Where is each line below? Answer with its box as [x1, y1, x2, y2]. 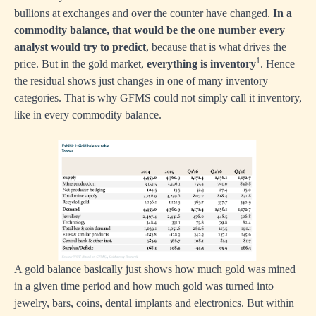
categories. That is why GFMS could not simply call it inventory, [14, 92, 302, 104]
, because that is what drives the [146, 41, 286, 53]
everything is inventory [147, 58, 256, 70]
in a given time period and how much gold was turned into [14, 279, 274, 292]
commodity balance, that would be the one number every [14, 24, 285, 36]
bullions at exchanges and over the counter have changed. [14, 7, 273, 19]
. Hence [260, 58, 295, 70]
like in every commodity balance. [14, 109, 162, 121]
